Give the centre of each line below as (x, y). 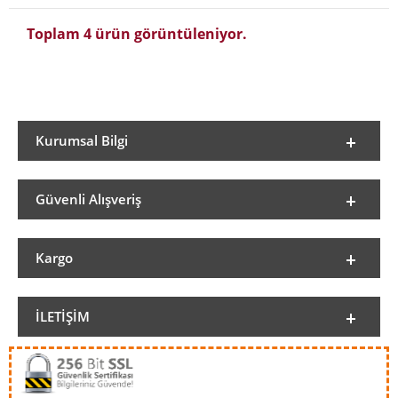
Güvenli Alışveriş (88, 199)
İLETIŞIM (63, 316)
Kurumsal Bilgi (82, 140)
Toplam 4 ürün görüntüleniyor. (137, 34)
